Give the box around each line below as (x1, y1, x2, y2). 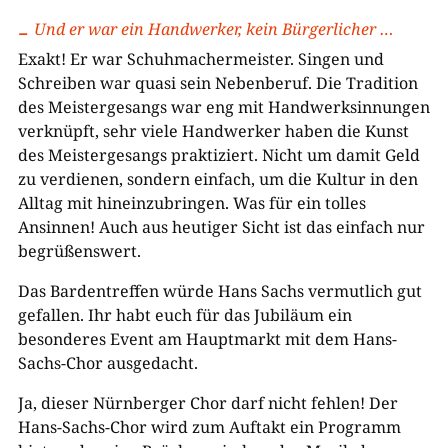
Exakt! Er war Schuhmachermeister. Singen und (17, 47, 384, 70)
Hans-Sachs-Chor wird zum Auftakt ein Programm (17, 415, 401, 438)
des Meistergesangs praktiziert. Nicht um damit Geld (17, 143, 420, 166)
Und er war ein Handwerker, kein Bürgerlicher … (33, 17, 394, 40)
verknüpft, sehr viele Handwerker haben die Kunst (17, 119, 409, 142)
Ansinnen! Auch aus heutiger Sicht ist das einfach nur (17, 215, 425, 238)
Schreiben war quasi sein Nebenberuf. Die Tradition (17, 71, 418, 94)
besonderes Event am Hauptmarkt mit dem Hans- (17, 327, 397, 350)
